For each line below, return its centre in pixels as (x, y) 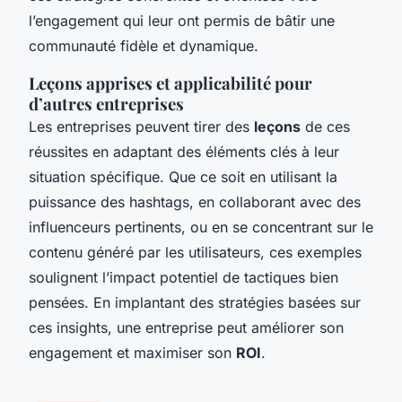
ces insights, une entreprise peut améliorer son (186, 327)
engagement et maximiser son (132, 352)
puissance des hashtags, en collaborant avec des (195, 201)
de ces (325, 126)
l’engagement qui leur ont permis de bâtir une (182, 20)
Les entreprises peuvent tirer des (141, 126)
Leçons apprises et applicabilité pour (170, 83)
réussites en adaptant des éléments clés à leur (184, 151)
